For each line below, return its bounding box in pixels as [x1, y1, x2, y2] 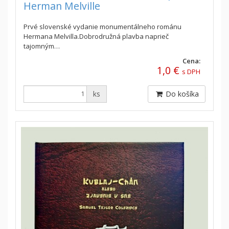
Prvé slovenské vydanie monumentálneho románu [24, 21, 181, 31]
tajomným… [24, 41, 60, 51]
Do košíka [164, 88, 199, 99]
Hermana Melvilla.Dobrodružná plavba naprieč [24, 31, 169, 41]
